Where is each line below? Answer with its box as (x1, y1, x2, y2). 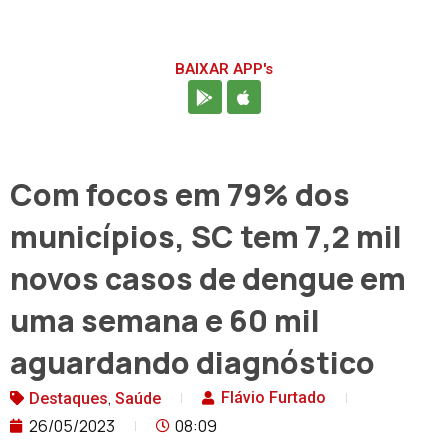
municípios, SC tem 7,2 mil (10, 216, 402, 258)
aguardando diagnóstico (10, 342, 375, 384)
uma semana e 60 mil (10, 300, 320, 342)
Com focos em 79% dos (10, 174, 350, 216)
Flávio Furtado (221, 388, 326, 408)
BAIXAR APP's (175, 60, 273, 79)
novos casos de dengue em (10, 258, 406, 300)
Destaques (29, 389, 108, 409)
